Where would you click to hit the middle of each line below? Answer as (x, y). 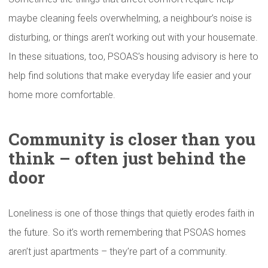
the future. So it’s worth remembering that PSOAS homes (127, 232)
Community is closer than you (132, 139)
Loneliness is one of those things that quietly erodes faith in (131, 213)
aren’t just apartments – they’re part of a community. (118, 252)
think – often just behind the (127, 158)
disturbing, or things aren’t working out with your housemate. (133, 37)
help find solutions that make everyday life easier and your (130, 76)
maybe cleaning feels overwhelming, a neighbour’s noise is (130, 18)
